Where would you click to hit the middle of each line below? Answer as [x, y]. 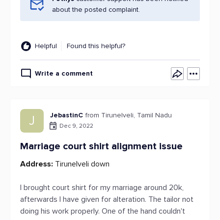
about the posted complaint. [96, 10]
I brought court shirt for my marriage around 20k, [102, 188]
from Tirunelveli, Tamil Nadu [129, 115]
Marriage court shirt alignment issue [101, 146]
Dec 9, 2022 [76, 126]
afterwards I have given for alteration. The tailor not [107, 199]
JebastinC [67, 115]
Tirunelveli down [81, 164]
